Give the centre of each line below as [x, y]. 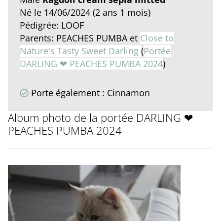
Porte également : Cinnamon [89, 93]
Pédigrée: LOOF [52, 25]
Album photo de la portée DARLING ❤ [100, 118]
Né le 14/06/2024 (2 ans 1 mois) [85, 13]
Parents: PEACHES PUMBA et [80, 38]
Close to [157, 38]
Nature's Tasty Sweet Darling [80, 51]
